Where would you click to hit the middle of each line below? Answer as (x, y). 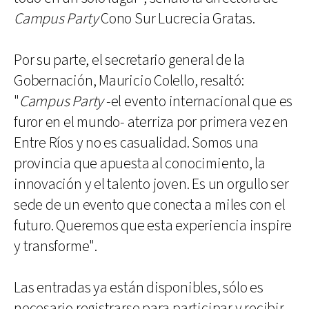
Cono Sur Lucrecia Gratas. (177, 19)
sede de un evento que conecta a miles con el (150, 205)
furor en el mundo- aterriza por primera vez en (151, 122)
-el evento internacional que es (198, 101)
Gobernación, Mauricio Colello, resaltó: (129, 81)
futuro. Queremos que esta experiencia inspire (153, 226)
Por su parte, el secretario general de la (129, 60)
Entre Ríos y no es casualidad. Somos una (137, 143)
